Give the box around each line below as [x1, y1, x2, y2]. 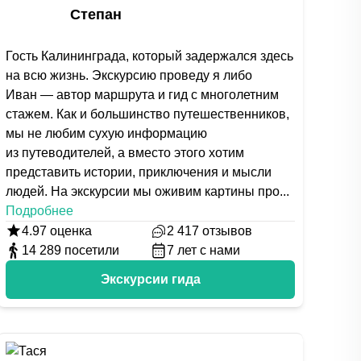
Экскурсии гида [100, 272, 201, 286]
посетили [64, 243, 120, 257]
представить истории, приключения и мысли [6, 165, 272, 179]
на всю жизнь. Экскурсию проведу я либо [6, 68, 253, 82]
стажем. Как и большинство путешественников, [6, 107, 290, 121]
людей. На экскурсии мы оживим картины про [6, 185, 280, 198]
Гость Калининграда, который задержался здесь [6, 49, 294, 63]
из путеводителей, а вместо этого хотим [6, 146, 245, 160]
